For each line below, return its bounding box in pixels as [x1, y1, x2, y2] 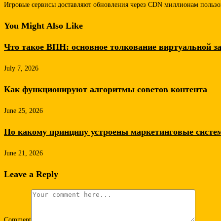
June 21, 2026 [4, 149, 43, 157]
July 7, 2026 [4, 64, 38, 72]
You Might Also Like [4, 20, 83, 31]
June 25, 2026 [4, 107, 43, 114]
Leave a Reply [4, 169, 58, 179]
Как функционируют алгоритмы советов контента [4, 84, 207, 94]
